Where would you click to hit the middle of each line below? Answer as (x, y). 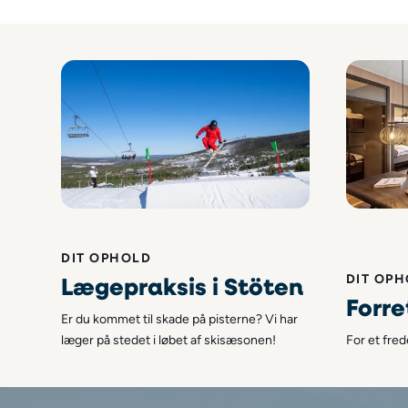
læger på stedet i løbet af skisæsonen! (169, 340)
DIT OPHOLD (107, 258)
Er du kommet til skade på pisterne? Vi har (180, 319)
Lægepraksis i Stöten (183, 286)
